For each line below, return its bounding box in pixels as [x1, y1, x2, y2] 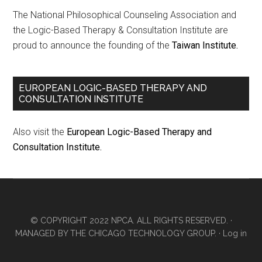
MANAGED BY [15, 229, 70, 239]
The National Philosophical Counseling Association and [13, 9, 237, 21]
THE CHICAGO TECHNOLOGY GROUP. [70, 229, 216, 239]
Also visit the [13, 126, 67, 138]
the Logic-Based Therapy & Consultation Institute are [13, 25, 229, 36]
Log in [223, 229, 247, 239]
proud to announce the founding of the [13, 40, 173, 51]
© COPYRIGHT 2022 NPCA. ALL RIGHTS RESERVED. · [30, 216, 232, 226]
